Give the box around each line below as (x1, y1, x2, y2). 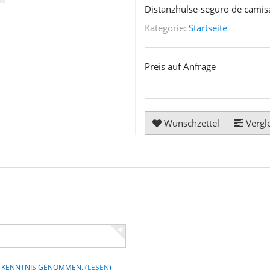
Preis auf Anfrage (145, 60, 216, 73)
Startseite (189, 22, 227, 34)
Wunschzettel (164, 117, 219, 130)
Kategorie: (145, 22, 189, 34)
